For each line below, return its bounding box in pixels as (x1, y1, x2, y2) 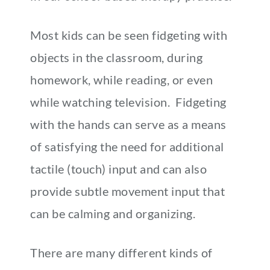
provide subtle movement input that (30, 184, 225, 198)
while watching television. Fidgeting (30, 95, 227, 109)
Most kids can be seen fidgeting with (30, 28, 227, 42)
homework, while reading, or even (30, 72, 213, 87)
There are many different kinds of (30, 245, 213, 260)
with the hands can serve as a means (30, 117, 227, 131)
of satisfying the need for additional (30, 139, 224, 154)
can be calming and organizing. (30, 206, 195, 221)
